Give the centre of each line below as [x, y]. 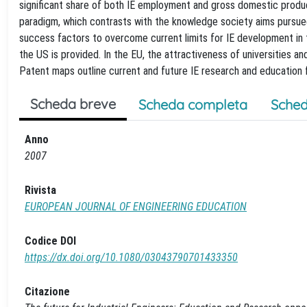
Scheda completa [193, 105]
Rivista [40, 190]
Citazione [47, 292]
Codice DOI [50, 241]
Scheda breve [73, 104]
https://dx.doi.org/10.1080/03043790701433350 [131, 257]
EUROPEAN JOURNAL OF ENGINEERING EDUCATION [136, 207]
